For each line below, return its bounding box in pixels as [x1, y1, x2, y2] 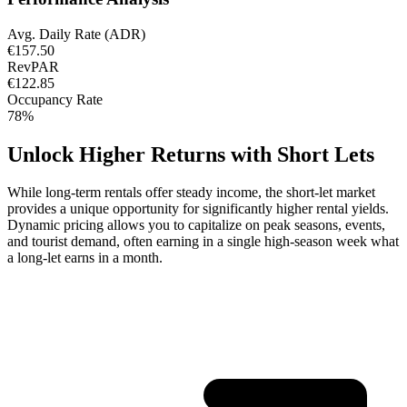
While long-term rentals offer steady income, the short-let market [7, 184, 375, 201]
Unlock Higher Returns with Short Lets [7, 142, 374, 166]
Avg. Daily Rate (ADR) [7, 25, 145, 42]
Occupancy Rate [7, 91, 103, 107]
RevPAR [7, 58, 59, 74]
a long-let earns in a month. [7, 250, 163, 266]
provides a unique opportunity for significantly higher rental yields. [7, 201, 389, 217]
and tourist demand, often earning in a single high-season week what [7, 233, 399, 250]
